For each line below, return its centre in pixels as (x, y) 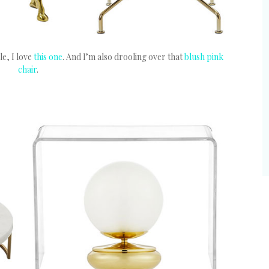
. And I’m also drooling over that (123, 56)
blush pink (204, 56)
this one (48, 56)
